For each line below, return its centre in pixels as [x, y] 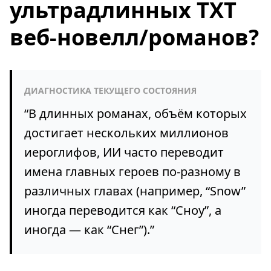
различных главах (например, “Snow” [135, 191]
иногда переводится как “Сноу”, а [123, 210]
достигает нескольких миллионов [126, 133]
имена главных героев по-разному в [132, 171]
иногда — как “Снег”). [87, 230]
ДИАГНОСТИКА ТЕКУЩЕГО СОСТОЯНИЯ [110, 90]
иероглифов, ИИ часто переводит [124, 152]
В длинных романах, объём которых [138, 113]
